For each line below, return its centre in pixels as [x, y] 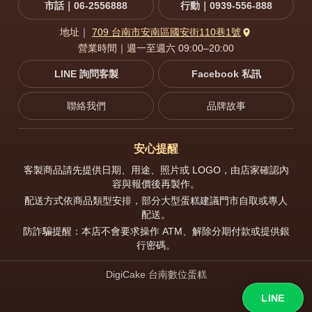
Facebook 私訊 [226, 74]
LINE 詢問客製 [86, 74]
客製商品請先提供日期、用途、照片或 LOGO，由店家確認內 [156, 170]
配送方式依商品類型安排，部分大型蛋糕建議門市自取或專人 [156, 201]
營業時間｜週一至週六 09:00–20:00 [156, 48]
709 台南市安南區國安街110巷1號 [166, 32]
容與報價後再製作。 [156, 184]
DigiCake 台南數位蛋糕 [156, 275]
